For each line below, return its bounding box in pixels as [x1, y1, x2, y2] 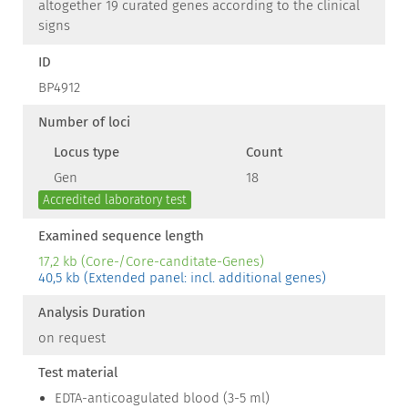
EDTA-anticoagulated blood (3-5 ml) [55, 390, 270, 406]
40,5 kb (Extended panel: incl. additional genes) [38, 270, 326, 286]
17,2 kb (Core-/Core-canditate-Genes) [38, 253, 264, 270]
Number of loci [38, 114, 130, 130]
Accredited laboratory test [43, 192, 187, 208]
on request [38, 330, 106, 346]
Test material [38, 364, 117, 381]
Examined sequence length [38, 228, 204, 244]
